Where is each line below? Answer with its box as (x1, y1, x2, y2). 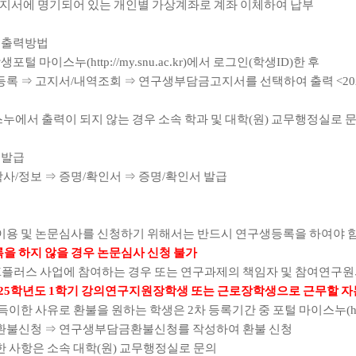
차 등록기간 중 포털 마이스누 (194, 304, 346, 316)
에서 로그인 (187, 56, 249, 68)
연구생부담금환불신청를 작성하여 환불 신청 (59, 323, 292, 335)
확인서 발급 (165, 170, 227, 183)
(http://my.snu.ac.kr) (87, 56, 187, 68)
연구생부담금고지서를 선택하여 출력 (138, 75, 336, 87)
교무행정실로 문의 (119, 342, 217, 354)
